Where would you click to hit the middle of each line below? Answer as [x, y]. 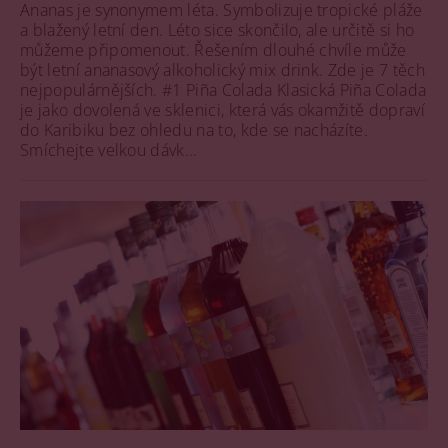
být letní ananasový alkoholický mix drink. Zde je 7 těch [222, 70]
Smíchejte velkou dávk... [109, 150]
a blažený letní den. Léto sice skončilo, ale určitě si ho [217, 30]
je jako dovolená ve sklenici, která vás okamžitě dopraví [222, 110]
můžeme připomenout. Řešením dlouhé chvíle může [213, 50]
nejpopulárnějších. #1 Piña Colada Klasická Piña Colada [223, 90]
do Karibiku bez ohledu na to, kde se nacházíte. [194, 130]
